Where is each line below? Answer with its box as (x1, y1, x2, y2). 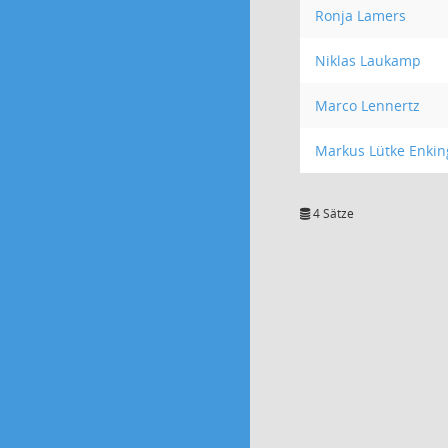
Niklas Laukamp (315, 51, 421, 70)
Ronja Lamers (315, 6, 406, 25)
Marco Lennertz (315, 96, 420, 115)
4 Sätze (310, 205, 354, 222)
